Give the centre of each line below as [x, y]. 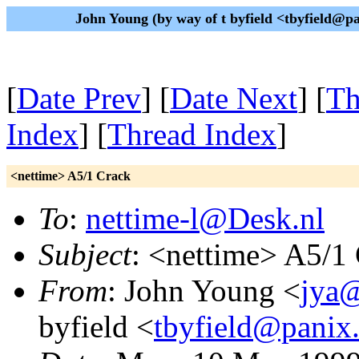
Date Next [234, 98]
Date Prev [79, 98]
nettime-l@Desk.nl [205, 218]
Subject [85, 254]
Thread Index [192, 134]
